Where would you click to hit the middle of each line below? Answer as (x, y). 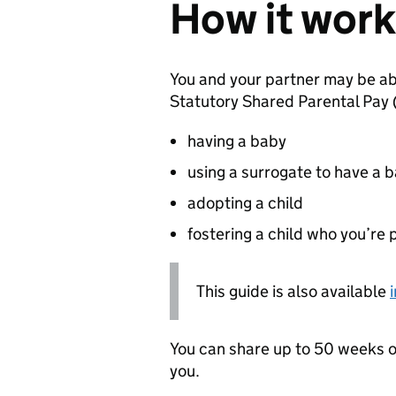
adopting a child (245, 202)
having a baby (237, 141)
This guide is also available (293, 291)
